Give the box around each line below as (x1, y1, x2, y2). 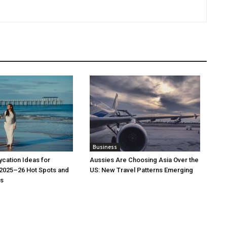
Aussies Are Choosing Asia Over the (90, 156, 199, 164)
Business (93, 143, 118, 150)
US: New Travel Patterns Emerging (90, 166, 194, 174)
